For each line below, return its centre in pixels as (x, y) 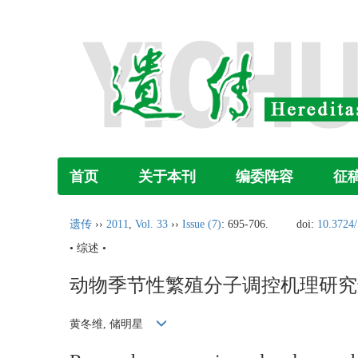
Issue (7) (202, 224)
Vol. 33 (151, 224)
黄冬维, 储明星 (113, 324)
